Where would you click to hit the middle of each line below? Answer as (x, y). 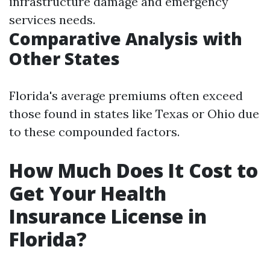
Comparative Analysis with (126, 39)
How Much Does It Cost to (133, 170)
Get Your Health (88, 193)
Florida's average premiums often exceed (126, 96)
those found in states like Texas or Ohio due (134, 114)
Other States (64, 58)
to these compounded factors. (94, 132)
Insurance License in (108, 216)
